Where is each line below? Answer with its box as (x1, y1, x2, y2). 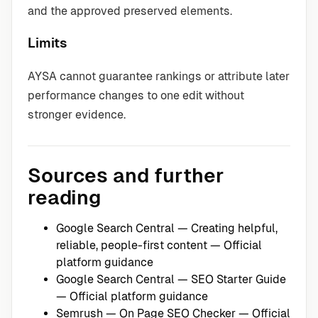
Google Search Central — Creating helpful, (56, 221, 278, 236)
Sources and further (28, 164, 224, 187)
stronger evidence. (28, 108, 126, 122)
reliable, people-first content (56, 238, 207, 253)
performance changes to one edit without (28, 89, 244, 103)
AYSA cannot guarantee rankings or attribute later (28, 70, 290, 84)
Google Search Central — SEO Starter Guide (56, 273, 286, 287)
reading (28, 186, 101, 209)
